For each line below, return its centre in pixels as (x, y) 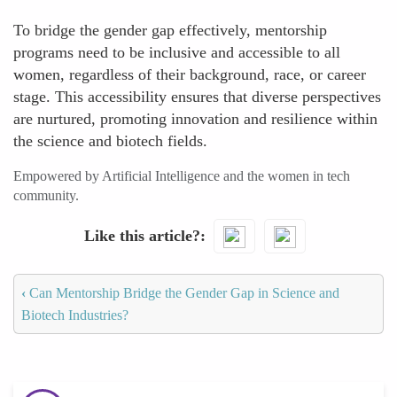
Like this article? (142, 235)
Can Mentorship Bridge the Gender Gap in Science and (183, 292)
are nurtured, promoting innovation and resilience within (195, 119)
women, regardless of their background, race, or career (190, 74)
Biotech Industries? (75, 315)
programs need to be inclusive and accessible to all (177, 52)
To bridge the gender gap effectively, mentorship (170, 30)
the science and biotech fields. (110, 141)
